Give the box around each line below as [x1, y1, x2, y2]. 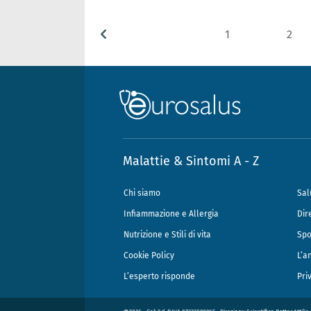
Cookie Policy [124, 251, 174, 261]
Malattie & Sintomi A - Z [123, 153, 259, 169]
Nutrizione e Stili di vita [124, 230, 211, 240]
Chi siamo [124, 188, 160, 199]
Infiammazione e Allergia [124, 209, 219, 219]
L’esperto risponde [124, 271, 195, 282]
